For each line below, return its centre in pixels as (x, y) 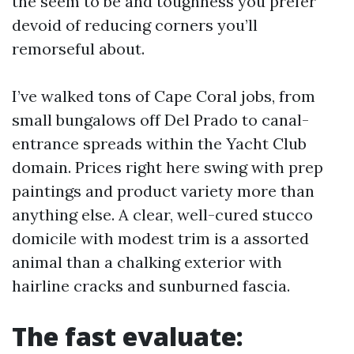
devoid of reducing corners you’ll (135, 25)
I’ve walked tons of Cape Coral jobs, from (164, 96)
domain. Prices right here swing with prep (168, 167)
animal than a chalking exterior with (147, 262)
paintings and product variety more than (163, 191)
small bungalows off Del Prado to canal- (160, 120)
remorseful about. (78, 49)
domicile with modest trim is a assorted (160, 238)
